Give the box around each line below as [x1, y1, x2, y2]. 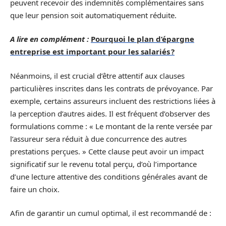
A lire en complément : [10, 34, 89, 44]
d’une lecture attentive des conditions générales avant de [10, 171, 207, 182]
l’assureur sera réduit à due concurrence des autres [10, 133, 187, 144]
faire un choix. [10, 184, 60, 194]
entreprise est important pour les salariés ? [10, 46, 175, 57]
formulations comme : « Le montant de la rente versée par [10, 121, 212, 131]
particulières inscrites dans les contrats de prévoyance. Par [10, 83, 213, 93]
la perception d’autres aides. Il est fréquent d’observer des [10, 108, 210, 119]
